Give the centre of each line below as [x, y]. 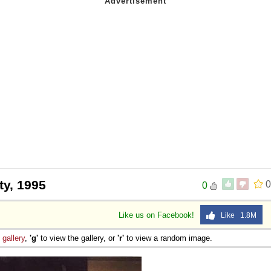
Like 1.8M [236, 215]
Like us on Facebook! [158, 215]
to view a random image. [168, 238]
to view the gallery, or [78, 238]
